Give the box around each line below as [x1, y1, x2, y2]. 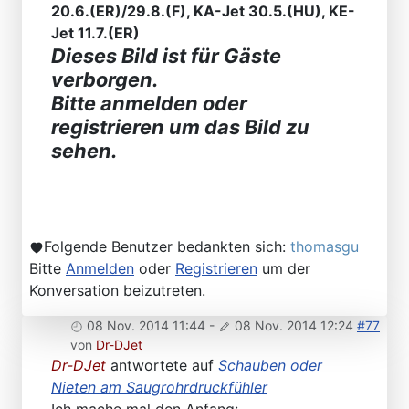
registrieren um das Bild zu [51, 115, 309, 140]
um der [257, 259, 310, 278]
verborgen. [51, 68, 158, 92]
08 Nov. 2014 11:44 [87, 318, 205, 334]
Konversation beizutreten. [29, 281, 205, 300]
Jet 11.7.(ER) [51, 24, 140, 43]
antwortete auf [106, 356, 218, 375]
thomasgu [290, 237, 359, 257]
